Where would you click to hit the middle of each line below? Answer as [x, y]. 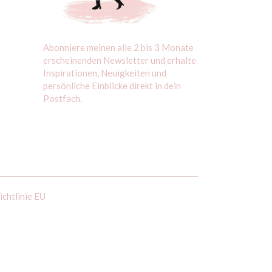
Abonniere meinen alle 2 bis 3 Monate [118, 47]
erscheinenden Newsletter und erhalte [120, 60]
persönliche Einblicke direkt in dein [112, 85]
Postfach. [63, 98]
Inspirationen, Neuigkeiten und [105, 73]
